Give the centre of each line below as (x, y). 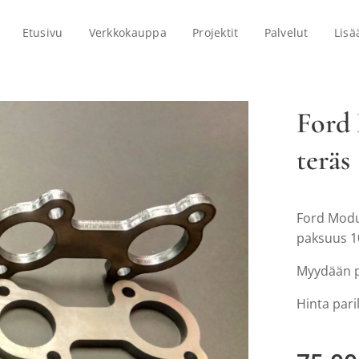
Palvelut (286, 32)
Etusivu (42, 32)
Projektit (216, 32)
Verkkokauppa (127, 32)
